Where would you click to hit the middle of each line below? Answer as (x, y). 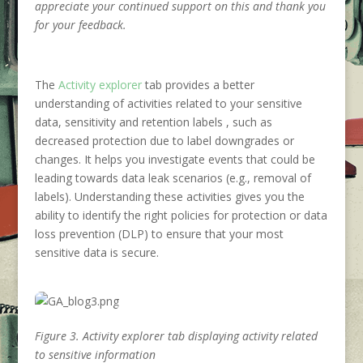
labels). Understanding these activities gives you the (169, 196)
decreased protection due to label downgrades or (164, 141)
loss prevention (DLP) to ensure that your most (159, 234)
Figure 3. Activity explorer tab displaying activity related (176, 336)
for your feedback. (80, 25)
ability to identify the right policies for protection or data (181, 215)
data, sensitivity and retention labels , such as (153, 122)
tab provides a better (198, 85)
